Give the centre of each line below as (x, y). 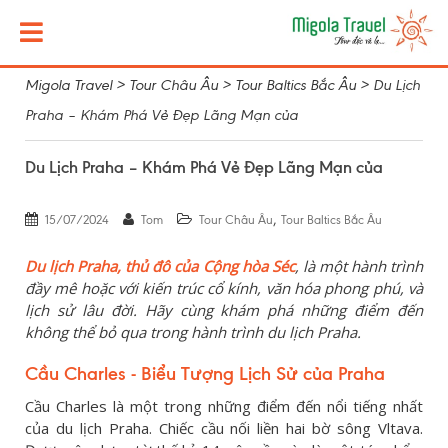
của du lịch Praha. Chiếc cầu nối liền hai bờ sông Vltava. (224, 428)
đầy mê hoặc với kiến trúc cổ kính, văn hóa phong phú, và (224, 288)
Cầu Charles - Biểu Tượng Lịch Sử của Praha (205, 373)
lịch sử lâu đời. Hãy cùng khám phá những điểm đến (224, 310)
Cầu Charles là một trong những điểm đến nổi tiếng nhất (224, 406)
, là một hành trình (359, 266)
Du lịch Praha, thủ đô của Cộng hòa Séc (160, 266)
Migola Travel (68, 85)
